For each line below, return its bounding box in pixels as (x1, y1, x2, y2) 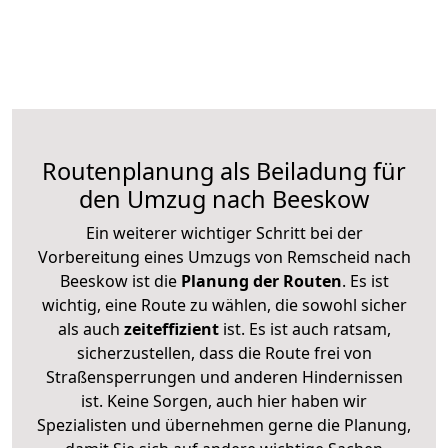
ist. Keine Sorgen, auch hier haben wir (81, 389, 367, 412)
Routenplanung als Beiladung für (42, 154, 406, 187)
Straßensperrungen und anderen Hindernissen (45, 365, 403, 388)
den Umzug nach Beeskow (79, 182, 369, 215)
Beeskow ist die (59, 269, 177, 292)
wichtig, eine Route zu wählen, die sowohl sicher (41, 293, 407, 316)
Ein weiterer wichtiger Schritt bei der (85, 221, 363, 244)
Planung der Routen (176, 269, 342, 292)
